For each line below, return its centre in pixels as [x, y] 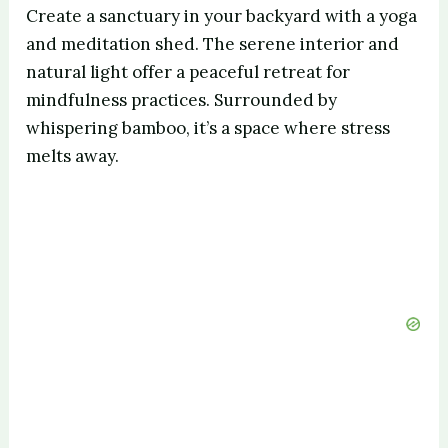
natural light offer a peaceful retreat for [188, 71]
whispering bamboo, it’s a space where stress [208, 127]
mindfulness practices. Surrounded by [182, 99]
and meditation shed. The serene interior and [213, 43]
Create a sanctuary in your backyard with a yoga [222, 15]
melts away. [73, 155]
